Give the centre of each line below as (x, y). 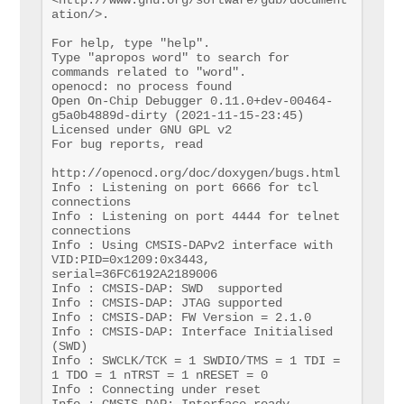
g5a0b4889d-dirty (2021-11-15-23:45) (178, 115)
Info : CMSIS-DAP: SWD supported (167, 288)
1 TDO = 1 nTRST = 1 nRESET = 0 (160, 375)
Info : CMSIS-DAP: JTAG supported (167, 303)
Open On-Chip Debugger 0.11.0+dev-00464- (192, 101)
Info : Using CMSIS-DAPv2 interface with (192, 245)
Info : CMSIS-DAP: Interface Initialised (192, 331)
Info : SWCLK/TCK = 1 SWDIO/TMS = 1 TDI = (196, 360)
